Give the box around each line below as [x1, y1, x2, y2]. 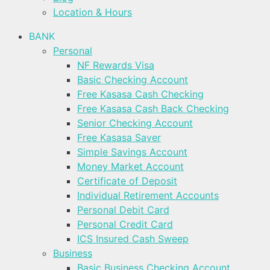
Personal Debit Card [77, 204, 169, 216]
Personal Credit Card [77, 218, 173, 230]
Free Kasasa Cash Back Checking [77, 102, 229, 115]
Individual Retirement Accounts [77, 189, 219, 201]
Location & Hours [53, 6, 132, 18]
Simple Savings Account [77, 146, 187, 158]
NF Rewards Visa [77, 59, 154, 71]
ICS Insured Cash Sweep [77, 233, 189, 245]
